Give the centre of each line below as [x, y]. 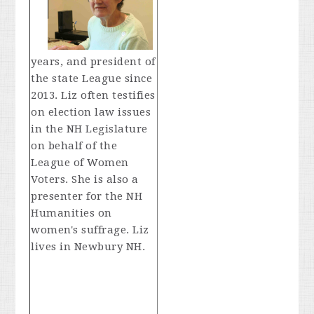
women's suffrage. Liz [90, 230]
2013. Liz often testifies [93, 95]
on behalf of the [74, 145]
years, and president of [93, 61]
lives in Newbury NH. [88, 246]
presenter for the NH [87, 196]
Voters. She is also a [85, 179]
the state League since [92, 78]
